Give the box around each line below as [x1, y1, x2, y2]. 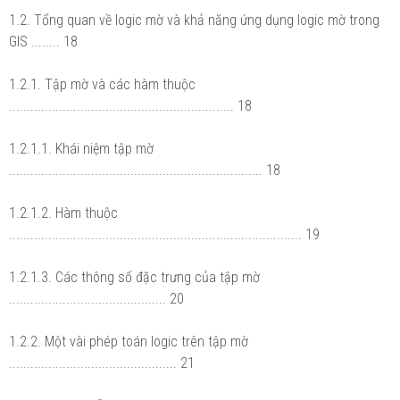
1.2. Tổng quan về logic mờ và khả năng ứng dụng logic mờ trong [9, 11, 379, 29]
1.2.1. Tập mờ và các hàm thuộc [9, 75, 196, 93]
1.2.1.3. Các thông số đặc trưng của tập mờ [9, 268, 260, 286]
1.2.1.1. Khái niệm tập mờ [9, 139, 154, 157]
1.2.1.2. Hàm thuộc [9, 204, 118, 221]
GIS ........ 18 [9, 32, 78, 50]
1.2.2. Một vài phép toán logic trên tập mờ [9, 332, 248, 350]
